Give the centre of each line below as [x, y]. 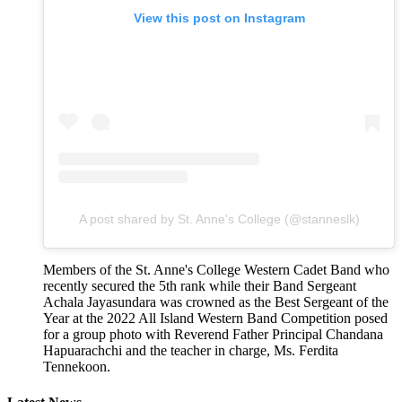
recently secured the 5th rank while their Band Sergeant [200, 286]
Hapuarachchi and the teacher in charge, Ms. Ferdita [191, 351]
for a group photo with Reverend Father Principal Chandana [213, 335]
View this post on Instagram [219, 18]
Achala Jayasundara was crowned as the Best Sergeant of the [216, 302]
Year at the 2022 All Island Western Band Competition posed [215, 319]
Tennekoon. [77, 367]
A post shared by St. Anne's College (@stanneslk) [219, 219]
